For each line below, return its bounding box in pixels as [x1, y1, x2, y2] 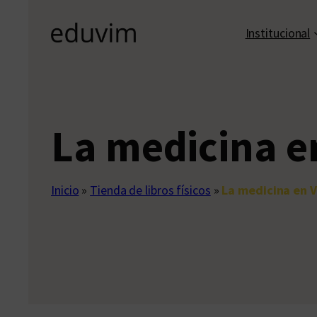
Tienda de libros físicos [90, 182, 211, 199]
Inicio [51, 182, 79, 199]
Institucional [245, 24, 311, 41]
